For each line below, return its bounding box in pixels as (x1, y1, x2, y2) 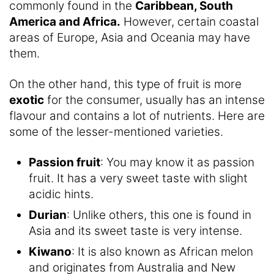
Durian (29, 208, 67, 223)
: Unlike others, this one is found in (67, 208, 251, 223)
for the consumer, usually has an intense (44, 93, 265, 108)
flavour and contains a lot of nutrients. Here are (9, 109, 265, 124)
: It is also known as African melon (72, 245, 253, 259)
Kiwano (29, 245, 72, 259)
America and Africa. (9, 15, 120, 29)
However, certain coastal (120, 15, 259, 29)
